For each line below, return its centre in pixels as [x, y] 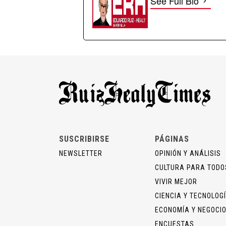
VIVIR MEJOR [176, 182]
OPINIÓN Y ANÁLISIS [188, 154]
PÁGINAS [172, 139]
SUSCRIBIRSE [84, 139]
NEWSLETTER [81, 154]
